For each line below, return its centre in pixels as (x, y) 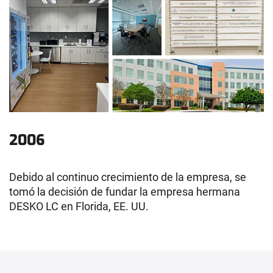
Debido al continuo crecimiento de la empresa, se (128, 177)
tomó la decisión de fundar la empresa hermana (125, 191)
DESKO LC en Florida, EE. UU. (79, 206)
